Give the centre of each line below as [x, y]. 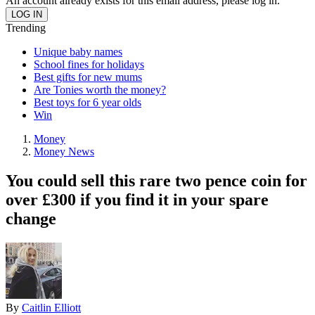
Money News [64, 151]
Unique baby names [78, 51]
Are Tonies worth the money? [100, 89]
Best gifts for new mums [88, 77]
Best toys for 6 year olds [88, 102]
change [31, 219]
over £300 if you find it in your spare [137, 200]
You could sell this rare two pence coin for [156, 181]
